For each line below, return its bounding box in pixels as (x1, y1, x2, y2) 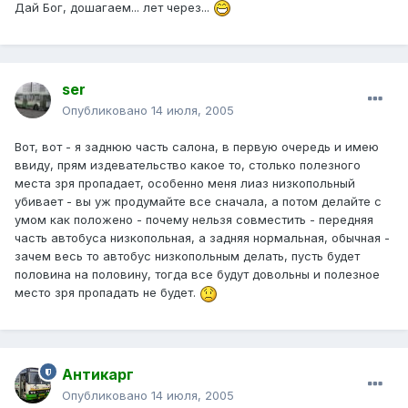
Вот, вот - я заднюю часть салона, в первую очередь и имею (15, 139, 379, 155)
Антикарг (62, 365, 134, 384)
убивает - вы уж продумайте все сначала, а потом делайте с (15, 194, 382, 209)
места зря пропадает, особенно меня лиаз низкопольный (15, 176, 355, 191)
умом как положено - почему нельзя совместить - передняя (15, 212, 373, 228)
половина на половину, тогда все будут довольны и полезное (15, 267, 380, 282)
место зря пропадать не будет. (15, 285, 199, 301)
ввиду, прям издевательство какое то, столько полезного (15, 158, 361, 173)
